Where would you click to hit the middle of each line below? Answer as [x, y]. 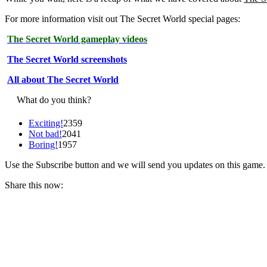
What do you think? [54, 100]
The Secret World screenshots [67, 60]
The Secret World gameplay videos [77, 39]
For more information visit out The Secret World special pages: [122, 19]
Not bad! [45, 134]
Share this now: [34, 185]
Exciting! [46, 123]
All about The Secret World [63, 80]
